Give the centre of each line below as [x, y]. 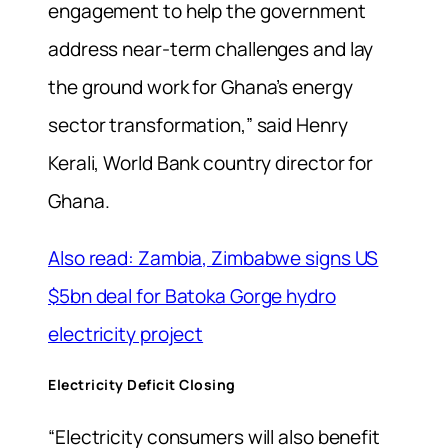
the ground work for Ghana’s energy [200, 86]
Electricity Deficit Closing [142, 385]
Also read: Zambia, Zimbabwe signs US [213, 257]
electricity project [126, 333]
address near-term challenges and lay [211, 48]
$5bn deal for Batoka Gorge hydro [192, 295]
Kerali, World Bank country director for [211, 162]
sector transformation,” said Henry [198, 124]
